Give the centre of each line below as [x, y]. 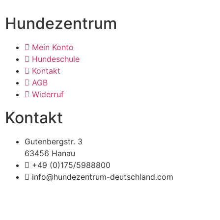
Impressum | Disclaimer [48, 199]
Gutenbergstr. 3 [54, 142]
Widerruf [48, 95]
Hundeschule [56, 59]
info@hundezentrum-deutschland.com [103, 177]
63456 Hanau [50, 153]
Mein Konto [53, 47]
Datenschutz [122, 199]
